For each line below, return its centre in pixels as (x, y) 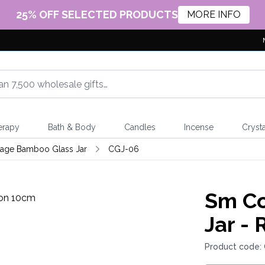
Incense (198, 127)
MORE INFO (214, 14)
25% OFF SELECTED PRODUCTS (97, 14)
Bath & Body (72, 127)
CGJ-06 (123, 149)
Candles (140, 127)
